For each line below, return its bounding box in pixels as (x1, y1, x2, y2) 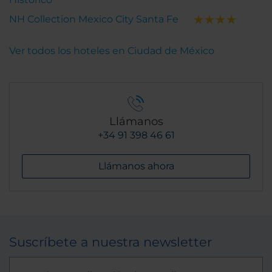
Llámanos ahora (98, 160, 174, 172)
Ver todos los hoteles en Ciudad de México (9, 45, 214, 56)
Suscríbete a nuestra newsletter (9, 234, 212, 250)
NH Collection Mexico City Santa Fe (9, 13, 178, 25)
